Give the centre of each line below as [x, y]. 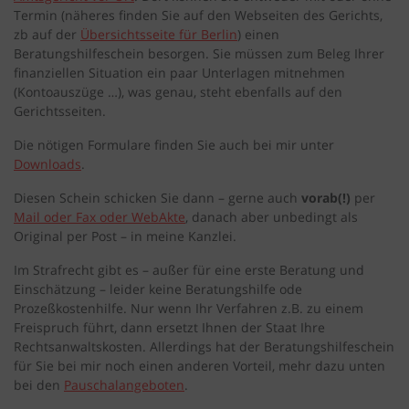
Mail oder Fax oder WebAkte [100, 217]
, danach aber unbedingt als [272, 217]
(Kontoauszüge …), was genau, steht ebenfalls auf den [178, 92]
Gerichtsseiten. [60, 111]
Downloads [47, 164]
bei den [39, 385]
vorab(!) [326, 198]
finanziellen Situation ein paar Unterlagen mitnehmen [179, 73]
